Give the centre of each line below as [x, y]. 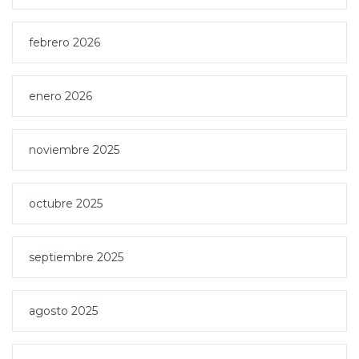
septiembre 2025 [76, 257]
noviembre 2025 [74, 149]
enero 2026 [61, 96]
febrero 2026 [65, 42]
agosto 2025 [63, 311]
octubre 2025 [66, 203]
